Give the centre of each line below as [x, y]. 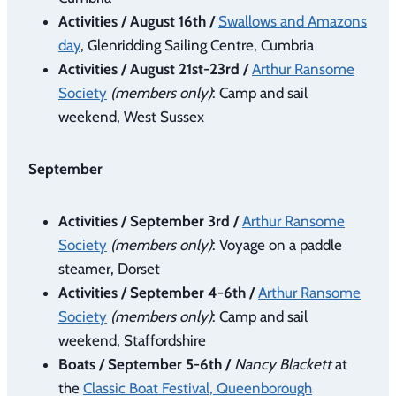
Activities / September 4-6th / [158, 292]
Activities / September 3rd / [150, 221]
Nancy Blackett [283, 364]
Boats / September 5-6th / [145, 364]
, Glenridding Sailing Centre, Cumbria [197, 45]
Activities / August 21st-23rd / [155, 69]
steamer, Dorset [109, 268]
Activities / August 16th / [137, 21]
